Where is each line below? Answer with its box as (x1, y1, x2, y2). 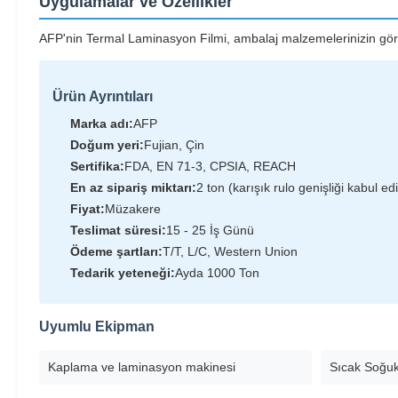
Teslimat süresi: (70, 223, 166, 237)
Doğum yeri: (70, 138, 144, 152)
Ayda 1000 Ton (175, 266, 259, 280)
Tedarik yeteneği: (70, 266, 175, 280)
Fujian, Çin (144, 138, 204, 152)
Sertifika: (70, 159, 124, 173)
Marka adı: (70, 116, 133, 131)
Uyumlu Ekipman (39, 319, 155, 334)
